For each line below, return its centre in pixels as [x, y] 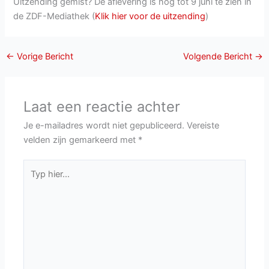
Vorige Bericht [44, 57]
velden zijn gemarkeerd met [81, 140]
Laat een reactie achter [102, 106]
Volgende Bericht [219, 57]
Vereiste [203, 125]
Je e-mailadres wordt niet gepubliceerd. [104, 125]
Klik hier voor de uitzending [150, 16]
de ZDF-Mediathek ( [54, 16]
